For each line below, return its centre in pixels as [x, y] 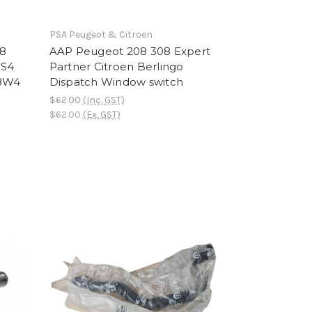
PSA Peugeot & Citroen [101, 34]
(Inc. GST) [103, 100]
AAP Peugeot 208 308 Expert [130, 51]
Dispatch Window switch [116, 82]
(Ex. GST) [101, 114]
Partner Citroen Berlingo [116, 67]
